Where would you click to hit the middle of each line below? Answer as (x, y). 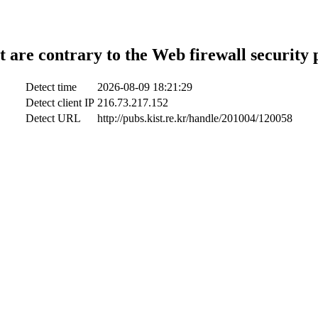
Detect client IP (60, 102)
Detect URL (53, 118)
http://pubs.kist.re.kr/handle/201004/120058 (195, 118)
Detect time (51, 87)
